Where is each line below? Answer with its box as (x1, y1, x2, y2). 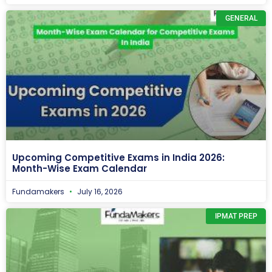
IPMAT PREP (214, 211, 257, 220)
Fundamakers (12, 186, 66, 197)
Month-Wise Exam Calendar (12, 161, 147, 175)
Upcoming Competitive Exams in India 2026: (12, 151, 225, 164)
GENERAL (225, 13, 257, 22)
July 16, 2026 (75, 186, 123, 197)
